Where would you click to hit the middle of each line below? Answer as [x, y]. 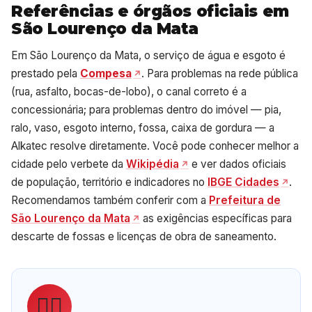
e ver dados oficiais [237, 164]
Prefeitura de [245, 200]
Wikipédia [153, 164]
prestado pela [46, 73]
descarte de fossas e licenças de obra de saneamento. [144, 236]
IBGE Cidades [243, 182]
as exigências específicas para [216, 218]
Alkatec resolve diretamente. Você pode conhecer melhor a [155, 146]
